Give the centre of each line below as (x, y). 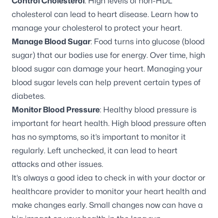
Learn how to (174, 15)
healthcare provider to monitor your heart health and (109, 192)
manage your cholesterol (57, 28)
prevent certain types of (157, 83)
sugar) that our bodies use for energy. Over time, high (109, 55)
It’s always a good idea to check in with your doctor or (109, 178)
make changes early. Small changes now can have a (107, 205)
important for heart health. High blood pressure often (109, 124)
